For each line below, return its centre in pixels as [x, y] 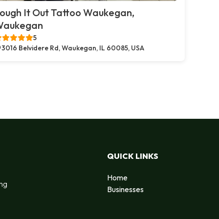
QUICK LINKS [133, 156]
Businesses [125, 189]
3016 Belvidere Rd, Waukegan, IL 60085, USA [73, 48]
